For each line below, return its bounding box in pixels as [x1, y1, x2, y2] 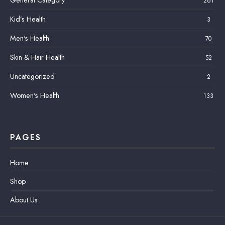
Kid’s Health [10, 14, 46, 24]
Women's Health [10, 90, 59, 100]
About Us [10, 194, 38, 205]
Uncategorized [10, 71, 55, 81]
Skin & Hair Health [10, 52, 65, 62]
